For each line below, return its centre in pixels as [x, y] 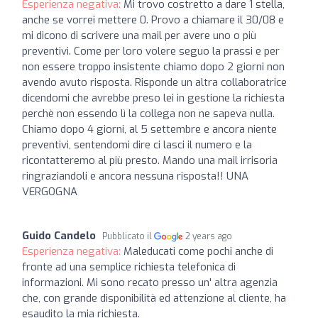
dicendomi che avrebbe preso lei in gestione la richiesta [153, 98]
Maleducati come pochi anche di [198, 251]
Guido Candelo [59, 235]
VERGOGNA [50, 191]
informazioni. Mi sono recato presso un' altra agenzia [150, 282]
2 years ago [209, 236]
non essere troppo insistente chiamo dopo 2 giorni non [153, 66]
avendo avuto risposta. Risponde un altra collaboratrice [154, 82]
